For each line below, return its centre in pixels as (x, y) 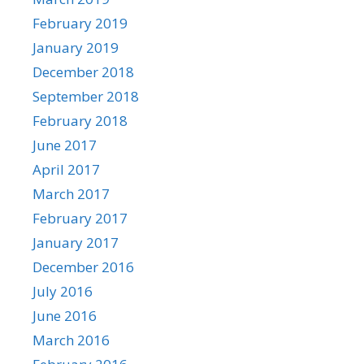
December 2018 (83, 71)
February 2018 (80, 120)
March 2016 (71, 340)
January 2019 (76, 47)
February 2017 (80, 218)
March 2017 (71, 193)
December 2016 (83, 266)
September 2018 (86, 96)
